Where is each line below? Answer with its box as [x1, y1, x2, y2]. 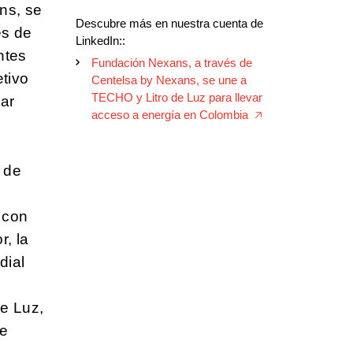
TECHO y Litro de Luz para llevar [91, 91, 262, 105]
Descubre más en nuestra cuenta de [76, 17, 263, 31]
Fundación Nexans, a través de [91, 56, 252, 70]
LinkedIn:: [76, 34, 125, 48]
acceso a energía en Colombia [91, 108, 248, 122]
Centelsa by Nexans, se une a [91, 73, 247, 87]
